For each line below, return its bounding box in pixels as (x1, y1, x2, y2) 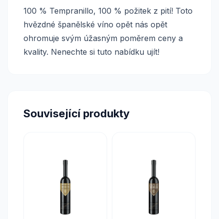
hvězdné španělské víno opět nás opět (23, 20, 167, 29)
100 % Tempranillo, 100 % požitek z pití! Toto (23, 6, 193, 16)
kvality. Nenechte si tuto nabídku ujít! (23, 47, 159, 57)
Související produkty (23, 107, 130, 120)
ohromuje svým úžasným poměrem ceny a (23, 33, 183, 43)
